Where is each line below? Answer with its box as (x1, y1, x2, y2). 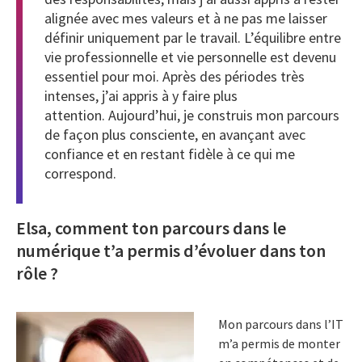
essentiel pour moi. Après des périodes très (44, 66, 305, 86)
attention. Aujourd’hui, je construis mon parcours (44, 105, 339, 124)
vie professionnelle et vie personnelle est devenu (44, 47, 336, 66)
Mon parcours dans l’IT (218, 316, 343, 333)
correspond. (44, 163, 116, 183)
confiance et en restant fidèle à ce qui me (44, 144, 295, 163)
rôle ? (16, 261, 61, 284)
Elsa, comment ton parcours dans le (16, 216, 286, 239)
